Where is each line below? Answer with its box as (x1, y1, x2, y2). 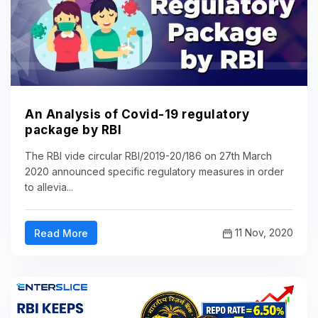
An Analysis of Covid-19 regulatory (25, 107, 249, 122)
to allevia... (25, 181, 73, 194)
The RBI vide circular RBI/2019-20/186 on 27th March (25, 150, 272, 163)
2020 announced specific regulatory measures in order (25, 165, 284, 178)
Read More (34, 227, 88, 240)
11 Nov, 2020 (232, 226, 293, 238)
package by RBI (25, 123, 121, 138)
